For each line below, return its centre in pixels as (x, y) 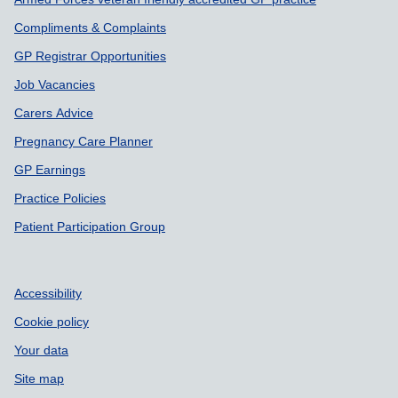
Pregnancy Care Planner (84, 141)
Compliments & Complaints (90, 27)
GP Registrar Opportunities (90, 56)
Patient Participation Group (90, 226)
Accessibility (48, 293)
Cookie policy (52, 321)
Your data (41, 350)
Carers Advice (54, 112)
